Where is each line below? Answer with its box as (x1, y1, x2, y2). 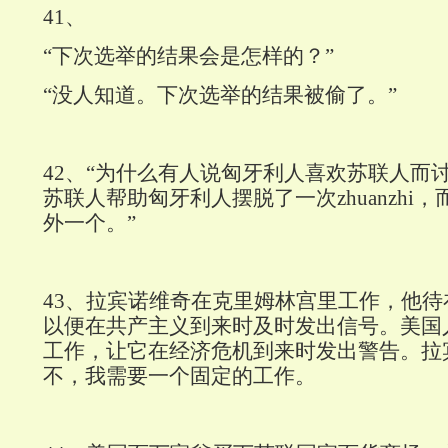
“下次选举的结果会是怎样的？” (43, 44, 334, 69)
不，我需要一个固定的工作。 (43, 364, 316, 389)
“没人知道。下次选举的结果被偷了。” (43, 83, 397, 108)
